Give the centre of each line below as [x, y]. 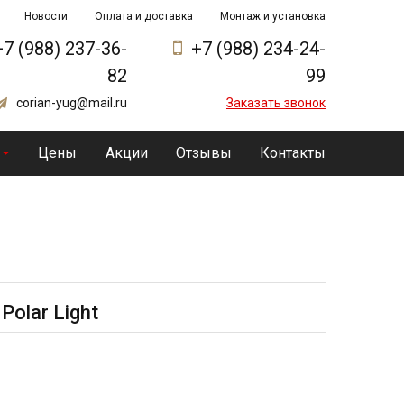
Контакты [292, 153]
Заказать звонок [275, 103]
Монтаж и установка [273, 16]
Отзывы [203, 153]
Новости [46, 16]
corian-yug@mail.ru [71, 103]
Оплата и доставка [144, 16]
